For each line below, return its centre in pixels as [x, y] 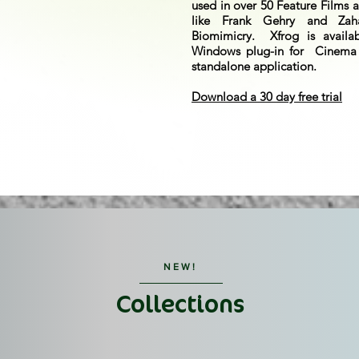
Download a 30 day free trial [267, 96]
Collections [180, 305]
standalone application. [254, 66]
